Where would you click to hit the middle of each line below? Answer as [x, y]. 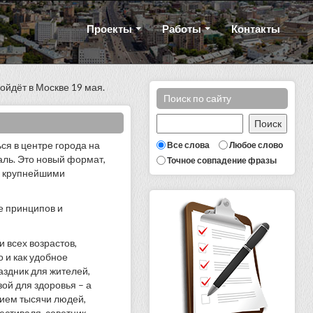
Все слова [188, 145]
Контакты [256, 29]
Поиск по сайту [197, 98]
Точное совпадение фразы [222, 160]
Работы [183, 29]
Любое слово [256, 145]
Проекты [111, 29]
